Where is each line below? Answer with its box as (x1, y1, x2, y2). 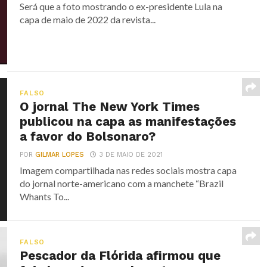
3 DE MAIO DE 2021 (99, 151, 163, 159)
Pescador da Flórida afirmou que (20, 249, 221, 263)
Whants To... (20, 191, 70, 203)
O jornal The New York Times (20, 100, 200, 114)
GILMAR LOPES (35, 151, 85, 159)
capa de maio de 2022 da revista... (20, 14, 156, 26)
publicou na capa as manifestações (20, 114, 237, 129)
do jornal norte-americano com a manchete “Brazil (20, 178, 224, 190)
